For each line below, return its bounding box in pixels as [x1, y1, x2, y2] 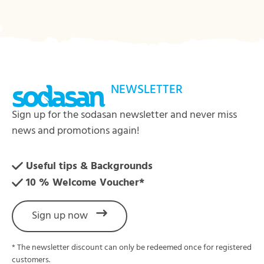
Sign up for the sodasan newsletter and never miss [12, 106, 237, 124]
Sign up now [32, 207, 90, 225]
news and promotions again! [12, 122, 140, 140]
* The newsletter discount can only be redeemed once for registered [12, 241, 252, 255]
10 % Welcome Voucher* [26, 174, 145, 192]
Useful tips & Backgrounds [26, 157, 153, 175]
